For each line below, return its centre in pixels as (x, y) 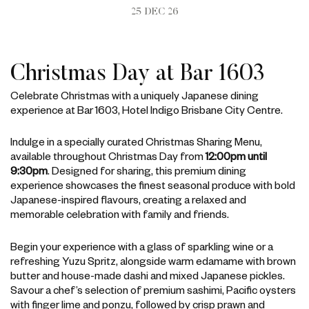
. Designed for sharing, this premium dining (147, 172)
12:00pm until (236, 157)
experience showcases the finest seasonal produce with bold (153, 186)
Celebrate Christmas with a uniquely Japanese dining (134, 96)
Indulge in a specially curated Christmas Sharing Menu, (136, 143)
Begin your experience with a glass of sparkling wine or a (142, 247)
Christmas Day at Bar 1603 (138, 74)
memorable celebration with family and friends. (120, 215)
